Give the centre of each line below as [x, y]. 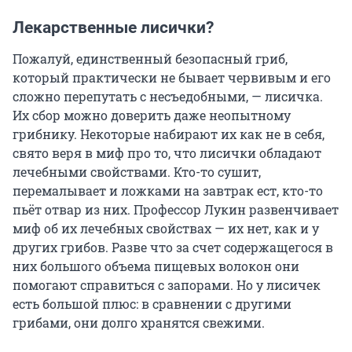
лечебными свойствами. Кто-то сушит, [137, 172]
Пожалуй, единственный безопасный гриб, [150, 59]
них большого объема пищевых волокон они [156, 266]
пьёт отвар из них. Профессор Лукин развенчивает [176, 210]
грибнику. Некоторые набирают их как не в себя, [169, 134]
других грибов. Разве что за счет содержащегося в [173, 247]
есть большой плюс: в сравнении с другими [152, 304]
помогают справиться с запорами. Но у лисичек [167, 285]
